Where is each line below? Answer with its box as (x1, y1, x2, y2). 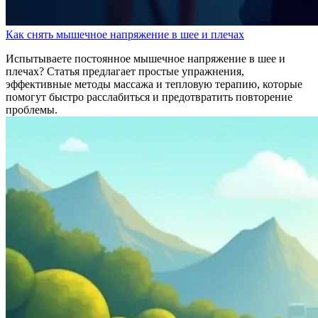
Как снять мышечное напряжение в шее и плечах (6, 28, 244, 40)
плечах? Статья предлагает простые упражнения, (6, 65, 244, 77)
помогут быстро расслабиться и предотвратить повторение (6, 90, 292, 103)
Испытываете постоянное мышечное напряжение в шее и (6, 52, 285, 65)
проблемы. (6, 103, 57, 116)
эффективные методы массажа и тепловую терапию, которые (6, 77, 302, 90)
